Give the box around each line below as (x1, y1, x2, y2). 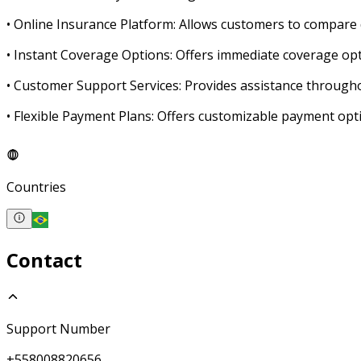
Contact (6, 247, 82, 274)
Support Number (6, 320, 110, 338)
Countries (6, 177, 66, 196)
